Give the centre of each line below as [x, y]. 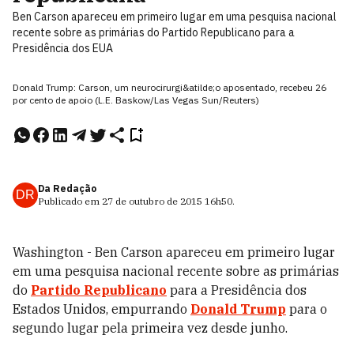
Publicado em [70, 201]
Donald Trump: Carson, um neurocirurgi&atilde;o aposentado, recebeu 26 [169, 87]
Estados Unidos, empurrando [102, 309]
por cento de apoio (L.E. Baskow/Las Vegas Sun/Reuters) [136, 100]
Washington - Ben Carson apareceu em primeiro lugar [174, 252]
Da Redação [67, 188]
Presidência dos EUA [63, 48]
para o [307, 309]
